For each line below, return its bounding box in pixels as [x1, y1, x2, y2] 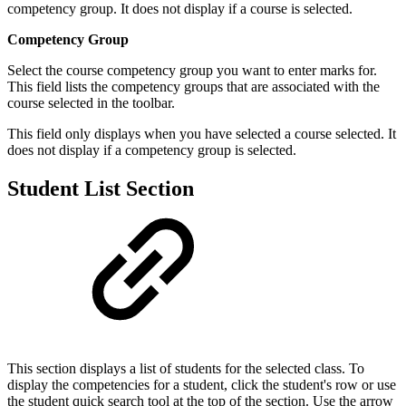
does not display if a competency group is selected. [7, 142, 296, 159]
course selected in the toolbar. [7, 95, 179, 111]
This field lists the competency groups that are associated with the [7, 79, 380, 95]
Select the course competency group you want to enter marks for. [7, 63, 377, 79]
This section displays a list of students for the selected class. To [7, 361, 364, 377]
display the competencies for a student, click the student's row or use [7, 377, 396, 393]
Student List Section [7, 177, 194, 201]
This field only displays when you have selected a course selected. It [7, 126, 396, 142]
